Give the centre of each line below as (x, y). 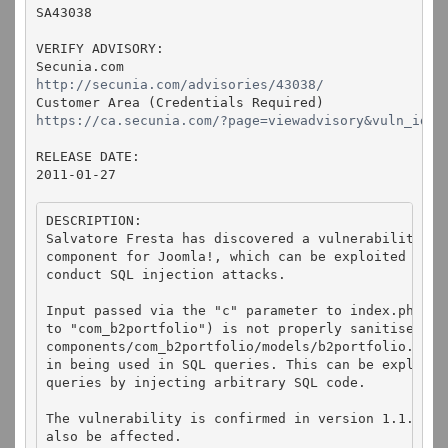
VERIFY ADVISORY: (99, 48)
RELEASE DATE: (87, 156)
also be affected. (114, 436)
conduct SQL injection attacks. (166, 274)
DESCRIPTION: (94, 220)
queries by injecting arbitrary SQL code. (206, 382)
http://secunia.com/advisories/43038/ (179, 84)
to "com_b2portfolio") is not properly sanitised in (246, 328)
